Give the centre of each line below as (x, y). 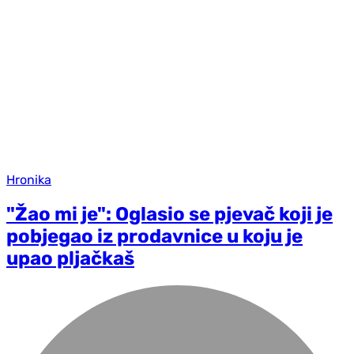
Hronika (29, 179)
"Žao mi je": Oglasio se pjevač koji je (169, 214)
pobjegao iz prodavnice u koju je (154, 236)
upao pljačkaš (70, 258)
